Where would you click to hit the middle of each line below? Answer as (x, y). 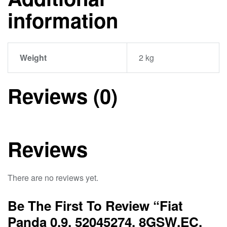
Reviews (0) (63, 95)
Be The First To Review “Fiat (95, 205)
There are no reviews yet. (53, 177)
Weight (33, 58)
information (63, 20)
